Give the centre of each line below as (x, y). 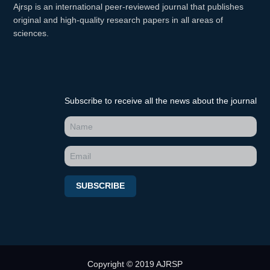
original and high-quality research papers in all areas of (118, 20)
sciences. (31, 33)
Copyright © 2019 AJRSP (135, 264)
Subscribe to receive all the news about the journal (160, 100)
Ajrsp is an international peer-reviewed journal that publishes (129, 6)
